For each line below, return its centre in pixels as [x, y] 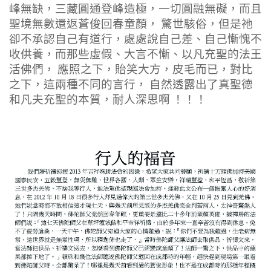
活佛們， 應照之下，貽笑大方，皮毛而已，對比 [131, 69]
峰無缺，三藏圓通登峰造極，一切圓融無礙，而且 [135, 9]
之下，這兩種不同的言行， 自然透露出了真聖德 [131, 84]
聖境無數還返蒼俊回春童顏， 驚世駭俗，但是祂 [131, 24]
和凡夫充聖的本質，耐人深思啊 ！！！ [108, 100]
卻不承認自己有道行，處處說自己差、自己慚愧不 [135, 39]
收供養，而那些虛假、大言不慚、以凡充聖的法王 [135, 54]
